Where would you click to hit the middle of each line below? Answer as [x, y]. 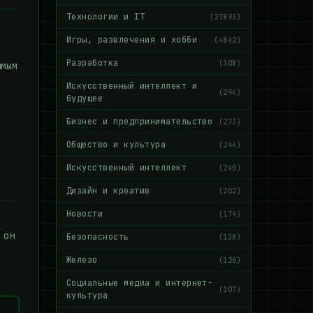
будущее [85, 99]
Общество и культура [116, 145]
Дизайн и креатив [108, 191]
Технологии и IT [106, 17]
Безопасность [98, 237]
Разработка [93, 63]
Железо [82, 260]
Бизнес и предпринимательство [140, 122]
